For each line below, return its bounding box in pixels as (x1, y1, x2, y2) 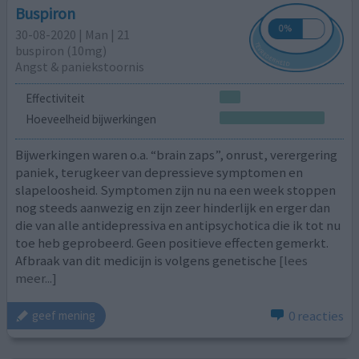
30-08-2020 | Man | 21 (15, 26, 131, 42)
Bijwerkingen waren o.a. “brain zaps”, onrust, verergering (15, 146, 338, 164)
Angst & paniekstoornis (15, 58, 145, 75)
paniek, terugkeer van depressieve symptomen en (15, 163, 304, 182)
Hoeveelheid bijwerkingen (25, 111, 156, 127)
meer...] (15, 269, 58, 288)
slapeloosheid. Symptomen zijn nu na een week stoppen (15, 181, 337, 200)
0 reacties (288, 306, 344, 325)
